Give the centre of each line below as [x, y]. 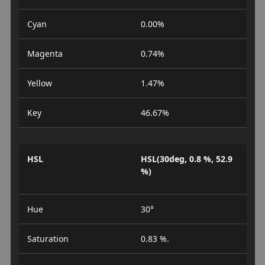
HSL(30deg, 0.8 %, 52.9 [187, 159]
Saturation [48, 238]
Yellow [39, 83]
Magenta [45, 53]
